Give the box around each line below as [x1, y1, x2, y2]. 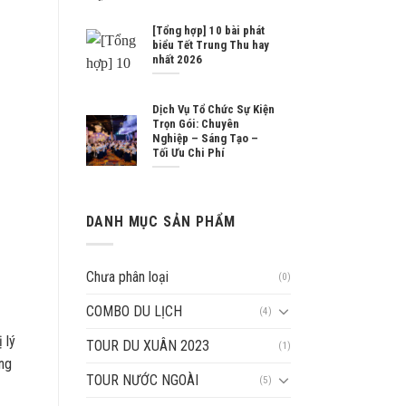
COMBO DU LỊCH [85, 302, 182, 320]
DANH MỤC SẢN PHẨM [85, 213, 237, 230]
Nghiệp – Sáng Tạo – [151, 131, 258, 146]
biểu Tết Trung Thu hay [151, 38, 269, 53]
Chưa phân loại [85, 267, 169, 285]
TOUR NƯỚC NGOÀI [85, 371, 198, 389]
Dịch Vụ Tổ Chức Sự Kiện [151, 102, 275, 117]
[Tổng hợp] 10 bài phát [151, 24, 265, 38]
